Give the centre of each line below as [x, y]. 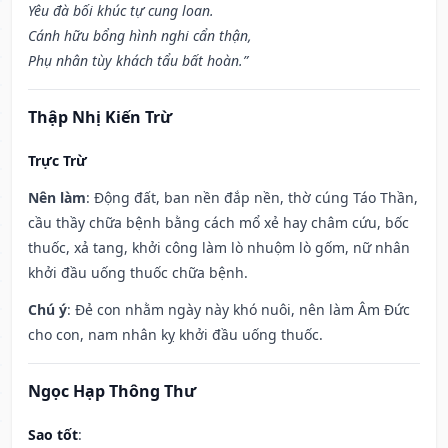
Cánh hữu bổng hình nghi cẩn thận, [140, 36]
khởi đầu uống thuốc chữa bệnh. [138, 273]
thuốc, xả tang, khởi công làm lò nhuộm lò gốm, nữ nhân [219, 248]
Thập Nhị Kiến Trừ [100, 117]
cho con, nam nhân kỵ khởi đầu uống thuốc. [175, 335]
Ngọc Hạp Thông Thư [112, 391]
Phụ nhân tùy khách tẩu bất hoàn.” [138, 61]
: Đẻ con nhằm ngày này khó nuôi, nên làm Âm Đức [238, 310]
